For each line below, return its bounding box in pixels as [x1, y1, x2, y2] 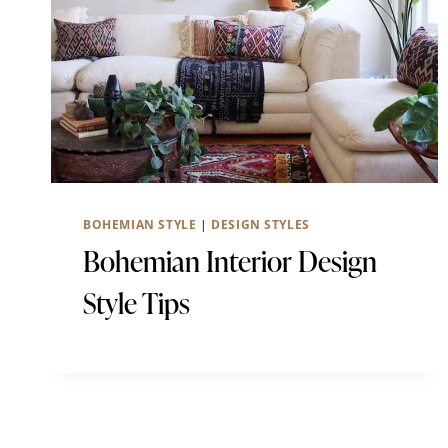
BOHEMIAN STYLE [83, 215, 197, 232]
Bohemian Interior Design [83, 241, 377, 280]
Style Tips [83, 283, 190, 322]
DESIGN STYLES [211, 215, 310, 232]
